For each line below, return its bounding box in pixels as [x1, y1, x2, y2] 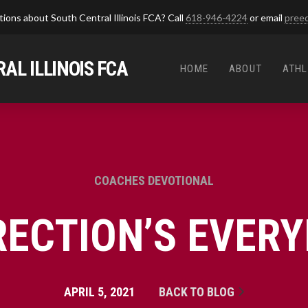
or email [247, 11, 285, 23]
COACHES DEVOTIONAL [94, 173, 214, 188]
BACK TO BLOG [158, 285, 237, 299]
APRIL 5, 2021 [63, 285, 135, 299]
